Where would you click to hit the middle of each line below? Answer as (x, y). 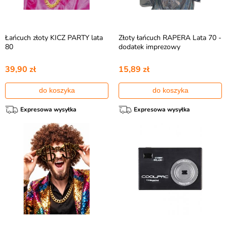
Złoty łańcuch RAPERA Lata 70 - (170, 38)
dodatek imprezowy (149, 47)
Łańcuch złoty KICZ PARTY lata (54, 38)
